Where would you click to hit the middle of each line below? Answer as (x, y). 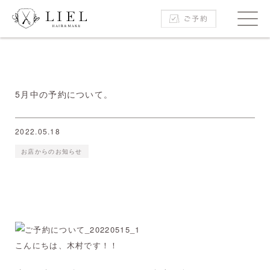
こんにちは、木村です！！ (67, 245)
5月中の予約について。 (64, 94)
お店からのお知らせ (52, 151)
